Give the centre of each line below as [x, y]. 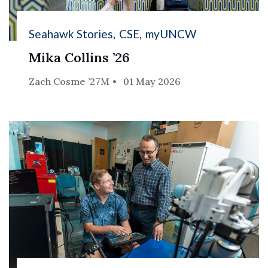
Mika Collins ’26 [80, 58]
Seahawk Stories [71, 34]
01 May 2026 [152, 82]
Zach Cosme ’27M [69, 82]
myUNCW [171, 34]
